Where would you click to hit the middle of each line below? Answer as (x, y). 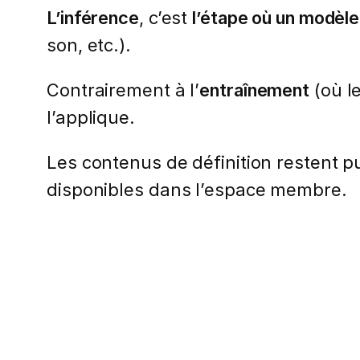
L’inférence (93, 18)
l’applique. (91, 118)
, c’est (166, 18)
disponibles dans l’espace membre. (197, 189)
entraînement (255, 90)
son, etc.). (89, 45)
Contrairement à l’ (123, 90)
